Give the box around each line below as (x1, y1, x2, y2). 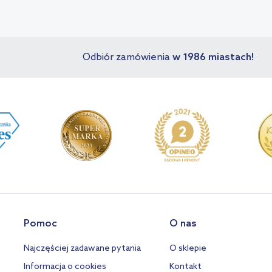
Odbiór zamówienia (83, 51, 172, 63)
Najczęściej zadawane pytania (24, 243, 141, 254)
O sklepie (169, 243, 207, 254)
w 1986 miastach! (172, 51, 254, 63)
